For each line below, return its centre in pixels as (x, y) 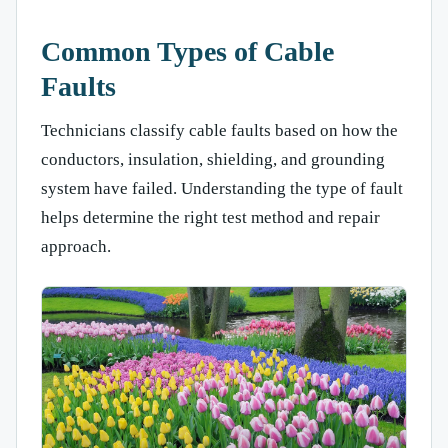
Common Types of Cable (187, 51)
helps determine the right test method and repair (210, 217)
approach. (76, 246)
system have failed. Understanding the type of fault (222, 188)
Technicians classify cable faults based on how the (219, 130)
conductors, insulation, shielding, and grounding (213, 159)
